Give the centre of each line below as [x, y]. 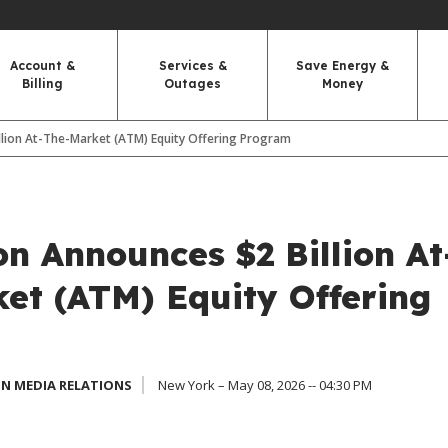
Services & [192, 65]
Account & [42, 65]
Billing [42, 83]
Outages [192, 83]
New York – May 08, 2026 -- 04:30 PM [264, 385]
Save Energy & [342, 65]
